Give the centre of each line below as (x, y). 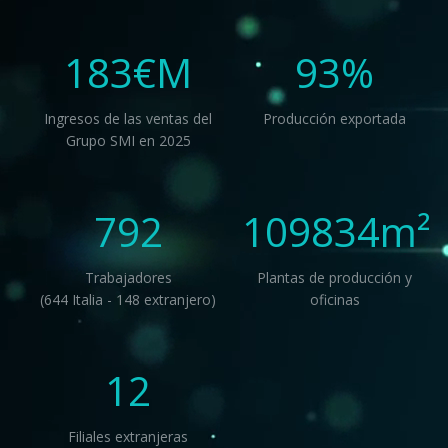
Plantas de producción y (335, 278)
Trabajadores (128, 278)
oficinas (334, 300)
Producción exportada (335, 119)
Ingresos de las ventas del (128, 119)
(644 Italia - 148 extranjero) (128, 300)
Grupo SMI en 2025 (128, 141)
